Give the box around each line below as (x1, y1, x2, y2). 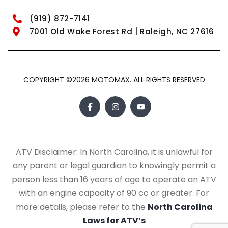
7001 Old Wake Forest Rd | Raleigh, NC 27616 (29, 26, 214, 37)
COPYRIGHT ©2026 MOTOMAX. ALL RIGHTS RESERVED (23, 75, 205, 85)
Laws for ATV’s (82, 215, 146, 227)
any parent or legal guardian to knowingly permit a (12, 160, 216, 172)
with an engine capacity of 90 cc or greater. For (19, 187, 209, 199)
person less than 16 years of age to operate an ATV (12, 174, 216, 186)
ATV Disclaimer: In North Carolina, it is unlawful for (15, 146, 213, 158)
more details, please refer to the (15, 201, 148, 213)
